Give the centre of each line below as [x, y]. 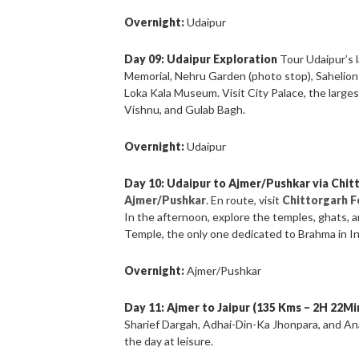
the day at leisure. [169, 341]
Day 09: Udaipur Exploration [201, 59]
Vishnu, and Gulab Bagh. [185, 110]
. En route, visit [244, 200]
